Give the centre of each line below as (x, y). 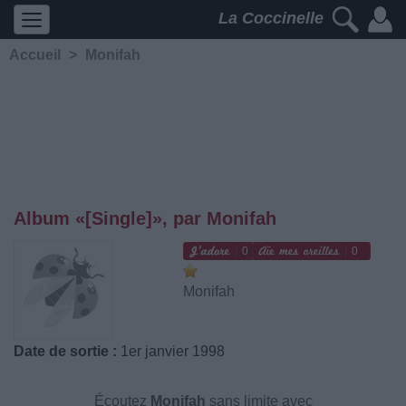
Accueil (35, 55)
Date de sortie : (65, 351)
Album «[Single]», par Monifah (145, 218)
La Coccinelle (273, 19)
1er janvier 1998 (171, 351)
